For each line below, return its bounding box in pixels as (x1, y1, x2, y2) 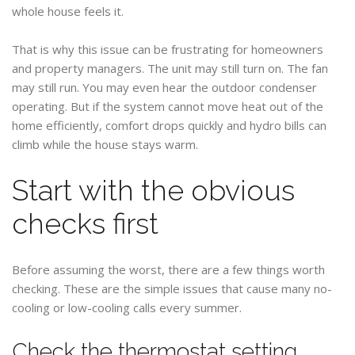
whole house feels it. (12, 3, 124, 19)
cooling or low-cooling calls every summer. (12, 300, 242, 315)
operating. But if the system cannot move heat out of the (12, 98, 323, 114)
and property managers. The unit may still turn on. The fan (12, 60, 328, 76)
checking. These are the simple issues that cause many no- (12, 281, 332, 296)
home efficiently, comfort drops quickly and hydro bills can (12, 117, 326, 133)
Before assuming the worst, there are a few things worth (12, 261, 325, 277)
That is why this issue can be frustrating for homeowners (12, 41, 323, 57)
